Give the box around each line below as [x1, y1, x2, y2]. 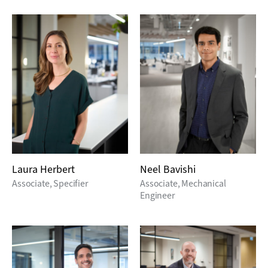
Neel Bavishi [140, 162, 196, 177]
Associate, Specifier [12, 176, 89, 190]
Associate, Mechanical [140, 176, 226, 190]
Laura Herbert [12, 162, 75, 177]
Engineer [140, 188, 175, 202]
